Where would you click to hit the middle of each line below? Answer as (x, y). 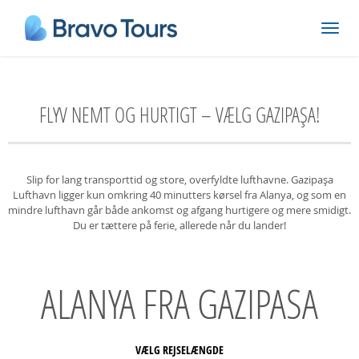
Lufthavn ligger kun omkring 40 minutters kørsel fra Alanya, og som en (179, 195)
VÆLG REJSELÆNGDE (179, 350)
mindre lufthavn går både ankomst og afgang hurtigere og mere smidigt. (179, 210)
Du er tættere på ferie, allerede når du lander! (179, 225)
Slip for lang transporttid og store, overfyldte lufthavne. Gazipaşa (179, 179)
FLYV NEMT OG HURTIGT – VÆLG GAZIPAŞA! (179, 115)
